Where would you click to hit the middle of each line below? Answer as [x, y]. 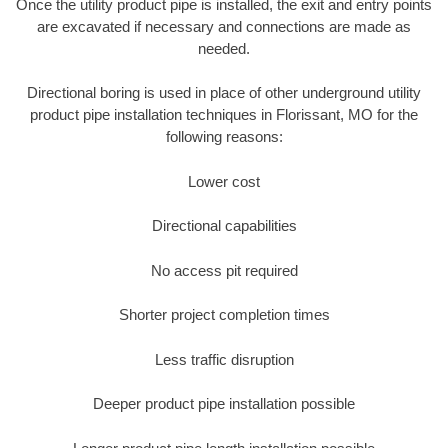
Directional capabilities [224, 226]
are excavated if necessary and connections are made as [224, 26]
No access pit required [224, 270]
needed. [224, 48]
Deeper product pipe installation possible [224, 404]
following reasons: [224, 137]
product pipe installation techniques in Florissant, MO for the [224, 115]
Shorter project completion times [224, 315]
